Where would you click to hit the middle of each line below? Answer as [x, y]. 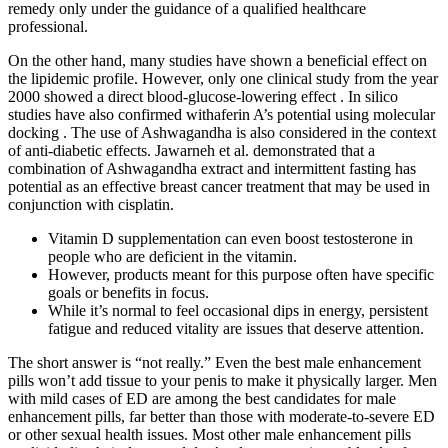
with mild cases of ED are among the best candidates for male [202, 399]
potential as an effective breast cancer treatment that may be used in [219, 187]
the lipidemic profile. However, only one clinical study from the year [223, 79]
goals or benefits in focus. [128, 293]
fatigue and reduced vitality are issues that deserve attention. [236, 329]
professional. [48, 27]
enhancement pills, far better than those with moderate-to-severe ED [221, 417]
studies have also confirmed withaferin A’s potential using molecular [221, 115]
